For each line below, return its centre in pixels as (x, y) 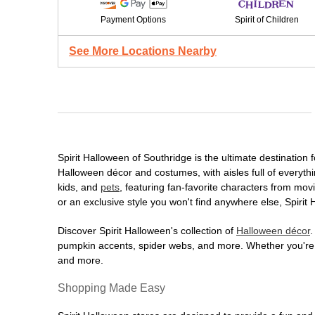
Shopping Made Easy (111, 288)
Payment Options (133, 20)
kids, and (79, 187)
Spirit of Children (266, 20)
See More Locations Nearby (143, 51)
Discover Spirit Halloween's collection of (147, 231)
